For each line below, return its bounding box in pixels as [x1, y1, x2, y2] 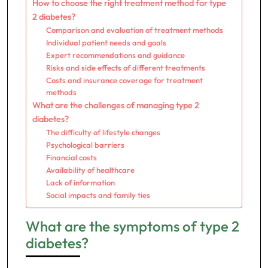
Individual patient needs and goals [45, 38, 166, 47]
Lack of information [45, 178, 115, 187]
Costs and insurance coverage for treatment [45, 75, 203, 85]
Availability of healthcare [45, 165, 135, 175]
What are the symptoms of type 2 [26, 217, 239, 235]
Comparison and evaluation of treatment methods [45, 25, 223, 35]
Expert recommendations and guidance [45, 50, 185, 60]
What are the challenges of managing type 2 [32, 100, 199, 111]
